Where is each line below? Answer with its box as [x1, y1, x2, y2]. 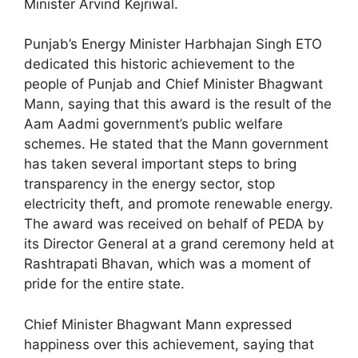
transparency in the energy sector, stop [24, 176, 275, 193]
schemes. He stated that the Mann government [24, 136, 328, 153]
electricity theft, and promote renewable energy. [24, 196, 333, 213]
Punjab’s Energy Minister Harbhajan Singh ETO [24, 36, 322, 53]
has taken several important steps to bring [24, 156, 296, 173]
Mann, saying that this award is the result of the [24, 96, 332, 113]
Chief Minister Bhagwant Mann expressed [24, 316, 292, 332]
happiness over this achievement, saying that [24, 336, 314, 352]
